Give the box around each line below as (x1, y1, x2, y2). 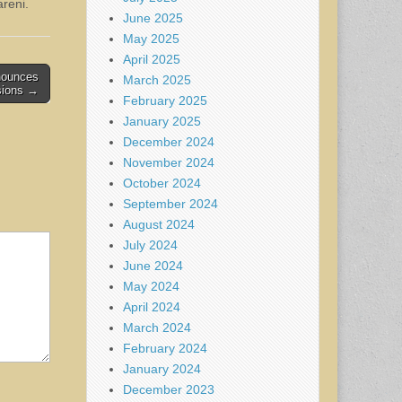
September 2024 (123, 196, 218, 211)
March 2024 (123, 319, 191, 335)
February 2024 (123, 340, 207, 355)
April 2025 (123, 51, 180, 66)
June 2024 (123, 258, 183, 273)
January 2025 (123, 113, 201, 128)
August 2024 (123, 216, 195, 232)
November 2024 (123, 154, 214, 170)
